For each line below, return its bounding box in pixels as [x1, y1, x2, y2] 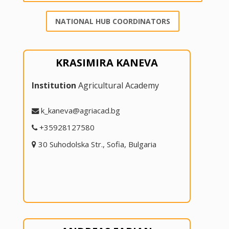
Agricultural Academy [76, 79, 159, 91]
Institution [31, 79, 76, 91]
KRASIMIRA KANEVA [56, 55, 158, 70]
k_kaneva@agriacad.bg [40, 105, 120, 116]
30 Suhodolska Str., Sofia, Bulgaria [38, 139, 156, 149]
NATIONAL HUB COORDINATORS [55, 16, 170, 27]
